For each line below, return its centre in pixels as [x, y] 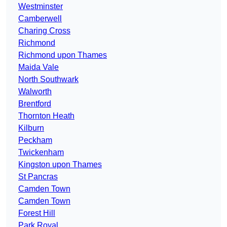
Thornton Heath [46, 116]
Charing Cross [44, 31]
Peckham [35, 140]
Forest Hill [37, 213]
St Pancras [38, 177]
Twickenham [41, 153]
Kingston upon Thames [60, 165]
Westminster [41, 7]
